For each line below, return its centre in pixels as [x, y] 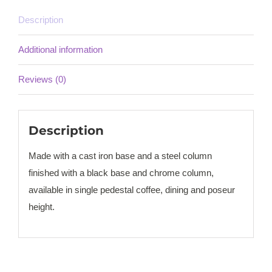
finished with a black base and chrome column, [121, 173]
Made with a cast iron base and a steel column [120, 156]
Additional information [60, 49]
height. [41, 207]
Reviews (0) [42, 79]
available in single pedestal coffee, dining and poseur [131, 190]
